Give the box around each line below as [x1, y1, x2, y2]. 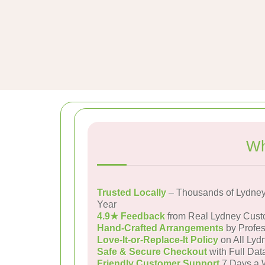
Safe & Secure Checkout [97, 247, 207, 257]
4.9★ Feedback [97, 211, 165, 221]
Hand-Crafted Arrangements [97, 223, 224, 233]
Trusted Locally [97, 188, 166, 198]
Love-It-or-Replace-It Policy [97, 235, 218, 245]
